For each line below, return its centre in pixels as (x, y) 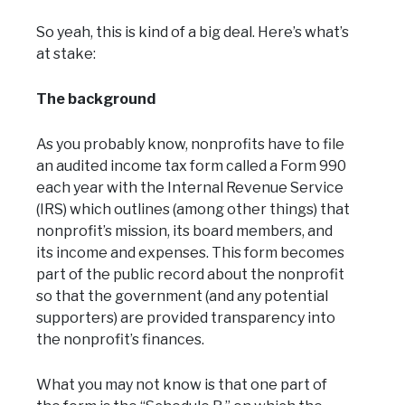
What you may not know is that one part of (182, 385)
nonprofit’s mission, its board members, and (184, 231)
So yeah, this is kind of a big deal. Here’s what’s (193, 33)
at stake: (66, 54)
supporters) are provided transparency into (186, 318)
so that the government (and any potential (182, 297)
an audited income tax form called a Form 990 (191, 166)
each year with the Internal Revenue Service (190, 188)
